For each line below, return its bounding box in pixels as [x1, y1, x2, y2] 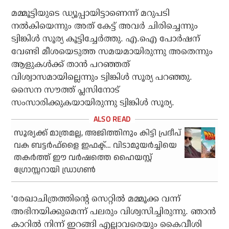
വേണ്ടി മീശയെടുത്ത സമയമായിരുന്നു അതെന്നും [11, 46, 213, 56]
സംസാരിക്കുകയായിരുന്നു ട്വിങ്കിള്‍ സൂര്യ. [11, 97, 175, 107]
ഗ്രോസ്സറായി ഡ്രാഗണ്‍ [14, 164, 96, 176]
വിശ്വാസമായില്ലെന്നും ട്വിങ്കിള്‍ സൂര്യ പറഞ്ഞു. [11, 72, 193, 82]
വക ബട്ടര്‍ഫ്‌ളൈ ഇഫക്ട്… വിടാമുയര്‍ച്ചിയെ [14, 139, 177, 151]
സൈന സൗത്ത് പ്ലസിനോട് [11, 84, 120, 95]
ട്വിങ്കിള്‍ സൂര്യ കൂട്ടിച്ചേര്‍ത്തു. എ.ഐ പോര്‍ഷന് [11, 33, 200, 43]
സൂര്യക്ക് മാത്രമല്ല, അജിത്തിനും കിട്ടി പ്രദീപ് [14, 127, 181, 139]
